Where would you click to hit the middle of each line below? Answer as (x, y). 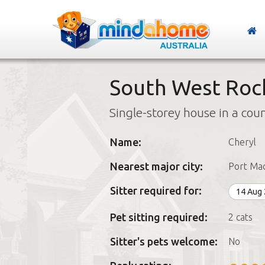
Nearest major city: (156, 166)
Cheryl (242, 142)
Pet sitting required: (159, 217)
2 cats (240, 217)
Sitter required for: (156, 190)
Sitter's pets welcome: (164, 241)
